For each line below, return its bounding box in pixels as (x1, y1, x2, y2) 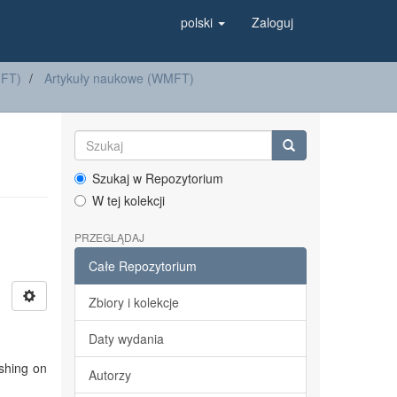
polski (181, 13, 216, 31)
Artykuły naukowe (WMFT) (44, 69, 194, 87)
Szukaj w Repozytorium (91, 169, 223, 187)
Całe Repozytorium (88, 257, 197, 275)
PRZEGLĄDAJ (74, 230, 144, 245)
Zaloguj (252, 13, 293, 31)
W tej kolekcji (91, 191, 165, 209)
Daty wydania (88, 330, 164, 347)
